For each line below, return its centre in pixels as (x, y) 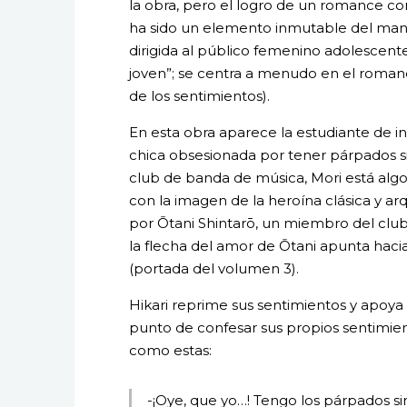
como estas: (170, 350)
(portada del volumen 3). (214, 268)
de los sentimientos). (199, 95)
